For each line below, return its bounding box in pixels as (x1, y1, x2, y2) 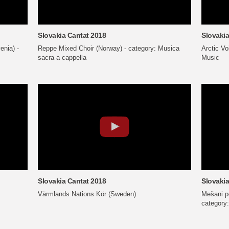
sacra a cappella (38, 53, 86, 61)
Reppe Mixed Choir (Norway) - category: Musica (38, 44, 179, 52)
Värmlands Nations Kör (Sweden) (38, 190, 136, 198)
